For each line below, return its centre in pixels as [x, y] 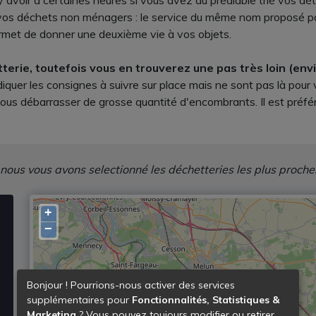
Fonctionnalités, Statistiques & [206, 300]
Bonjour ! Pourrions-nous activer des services [131, 285]
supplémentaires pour [79, 300]
